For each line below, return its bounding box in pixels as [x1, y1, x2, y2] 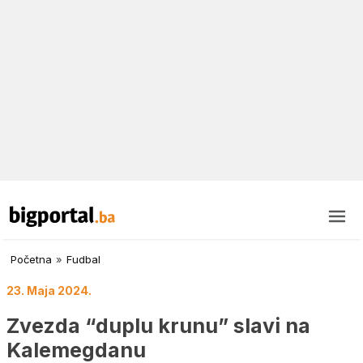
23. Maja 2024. [6, 284, 92, 298]
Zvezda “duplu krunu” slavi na [6, 313, 310, 338]
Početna [11, 253, 52, 267]
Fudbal [66, 253, 100, 267]
